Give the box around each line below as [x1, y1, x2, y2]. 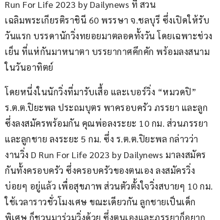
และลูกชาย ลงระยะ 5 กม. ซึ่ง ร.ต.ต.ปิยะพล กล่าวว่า [5, 133, 200, 145]
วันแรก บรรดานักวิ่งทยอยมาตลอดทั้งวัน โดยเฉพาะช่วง [5, 30, 213, 42]
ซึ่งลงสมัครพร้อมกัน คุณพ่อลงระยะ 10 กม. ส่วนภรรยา [5, 117, 210, 129]
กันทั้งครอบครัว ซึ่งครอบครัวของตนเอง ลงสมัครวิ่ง [5, 165, 195, 176]
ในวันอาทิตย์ [5, 61, 54, 73]
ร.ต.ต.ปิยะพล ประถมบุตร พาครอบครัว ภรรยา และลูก [5, 102, 210, 113]
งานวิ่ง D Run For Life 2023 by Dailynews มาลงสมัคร [5, 149, 206, 161]
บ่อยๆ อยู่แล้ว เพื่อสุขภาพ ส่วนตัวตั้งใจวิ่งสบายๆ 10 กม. [5, 180, 215, 192]
